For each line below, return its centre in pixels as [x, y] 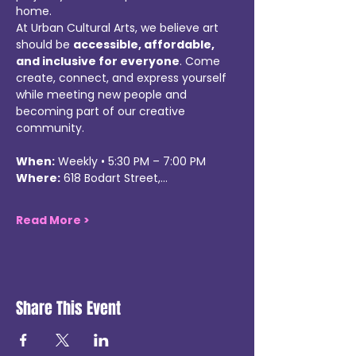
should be [44, 44]
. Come [201, 61]
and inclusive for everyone [98, 61]
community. [50, 128]
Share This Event [68, 308]
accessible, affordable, [145, 44]
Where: [38, 178]
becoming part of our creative [102, 111]
